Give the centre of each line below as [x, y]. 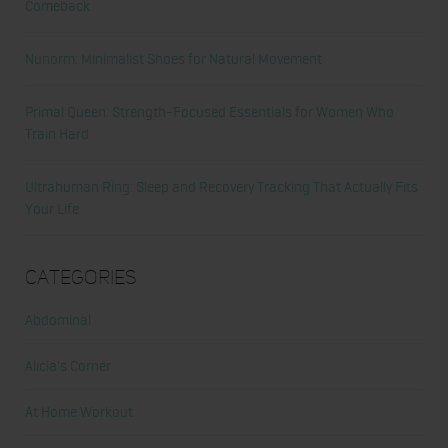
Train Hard [57, 134]
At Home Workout [79, 412]
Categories [81, 278]
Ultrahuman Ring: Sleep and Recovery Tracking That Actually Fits [221, 187]
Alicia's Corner [68, 366]
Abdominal [58, 320]
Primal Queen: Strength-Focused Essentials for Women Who [209, 112]
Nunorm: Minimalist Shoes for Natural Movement [173, 59]
